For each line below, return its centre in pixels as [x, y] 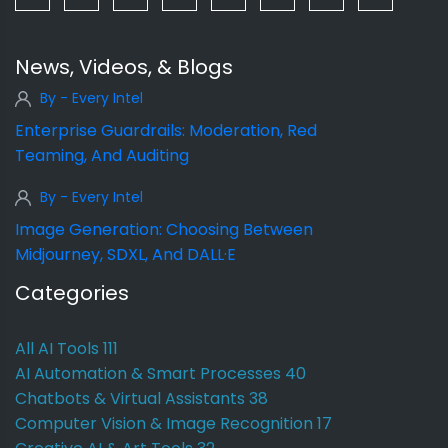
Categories [72, 293]
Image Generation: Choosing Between [164, 230]
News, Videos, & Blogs [124, 67]
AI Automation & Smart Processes [148, 374]
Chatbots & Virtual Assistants [130, 399]
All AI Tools [57, 349]
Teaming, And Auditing [102, 156]
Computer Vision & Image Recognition [164, 424]
